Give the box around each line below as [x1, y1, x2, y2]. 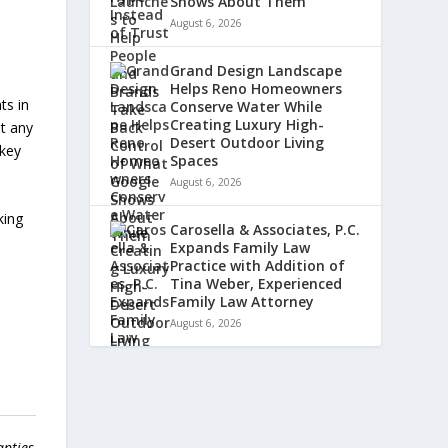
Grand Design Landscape [170, 61, 343, 81]
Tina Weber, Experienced [170, 274, 343, 294]
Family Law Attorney [170, 292, 315, 312]
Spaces [170, 151, 219, 171]
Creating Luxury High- [170, 115, 325, 135]
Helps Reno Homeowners [170, 79, 343, 99]
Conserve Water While [170, 97, 323, 117]
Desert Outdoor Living [170, 133, 325, 153]
